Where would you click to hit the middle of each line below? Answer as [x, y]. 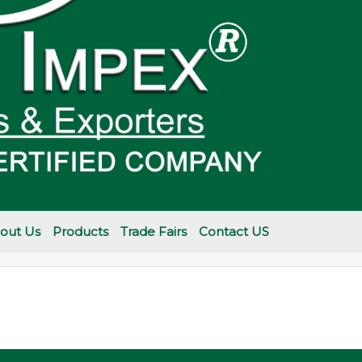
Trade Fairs [154, 231]
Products [81, 231]
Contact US [234, 231]
